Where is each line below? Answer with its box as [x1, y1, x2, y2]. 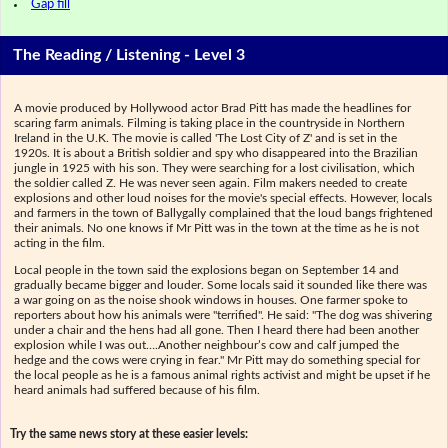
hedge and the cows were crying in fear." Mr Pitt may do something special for [14, 354, 421, 367]
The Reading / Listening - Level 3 [13, 47, 246, 64]
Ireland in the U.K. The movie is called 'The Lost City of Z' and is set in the [14, 131, 398, 144]
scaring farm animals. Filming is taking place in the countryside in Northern [14, 116, 406, 129]
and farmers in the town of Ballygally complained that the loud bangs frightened [14, 206, 434, 219]
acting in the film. [14, 236, 106, 249]
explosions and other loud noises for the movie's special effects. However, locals [14, 191, 433, 204]
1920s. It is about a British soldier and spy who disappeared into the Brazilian [14, 146, 419, 159]
